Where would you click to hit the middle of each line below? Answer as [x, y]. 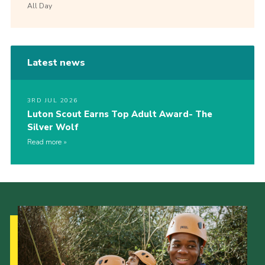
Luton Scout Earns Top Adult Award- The [119, 114]
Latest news [56, 63]
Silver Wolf [53, 127]
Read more [44, 142]
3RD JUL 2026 [52, 101]
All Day [39, 6]
